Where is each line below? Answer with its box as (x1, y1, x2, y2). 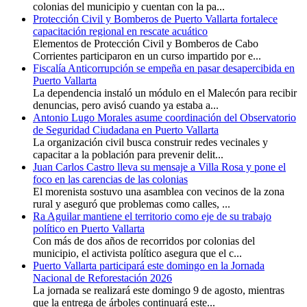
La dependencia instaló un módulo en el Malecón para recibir (33, 87, 297, 99)
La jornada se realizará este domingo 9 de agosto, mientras (33, 284, 284, 297)
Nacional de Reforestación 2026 (33, 272, 172, 284)
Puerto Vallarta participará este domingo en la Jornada (33, 260, 265, 272)
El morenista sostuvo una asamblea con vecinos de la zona (33, 186, 284, 198)
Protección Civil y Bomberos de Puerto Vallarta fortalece (33, 13, 278, 25)
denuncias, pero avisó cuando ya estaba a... (33, 99, 219, 112)
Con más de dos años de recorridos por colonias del (33, 235, 255, 247)
